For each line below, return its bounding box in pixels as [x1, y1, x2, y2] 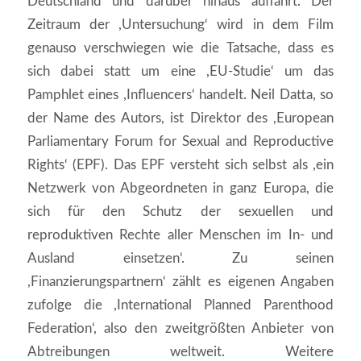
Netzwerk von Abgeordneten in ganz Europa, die [27, 180, 334, 195]
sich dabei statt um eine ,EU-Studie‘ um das [27, 64, 334, 78]
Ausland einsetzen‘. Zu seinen [27, 251, 334, 265]
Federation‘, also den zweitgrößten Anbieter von [27, 321, 334, 335]
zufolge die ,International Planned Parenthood [27, 297, 334, 312]
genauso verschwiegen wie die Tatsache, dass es [27, 40, 334, 55]
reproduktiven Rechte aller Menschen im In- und [27, 227, 334, 242]
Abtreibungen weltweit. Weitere [27, 344, 334, 359]
